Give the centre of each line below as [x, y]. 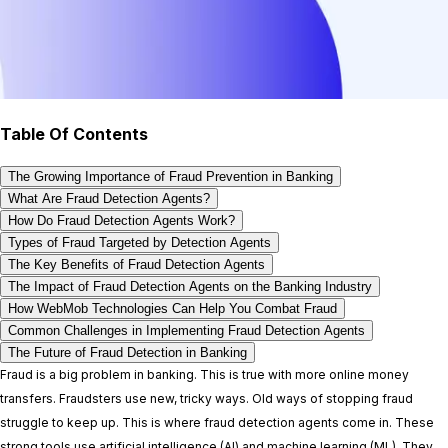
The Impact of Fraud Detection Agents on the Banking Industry [190, 287]
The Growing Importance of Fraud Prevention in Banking [170, 177]
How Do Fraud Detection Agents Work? [121, 221]
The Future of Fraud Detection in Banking [127, 353]
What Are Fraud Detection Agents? [109, 199]
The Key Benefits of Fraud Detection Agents [136, 265]
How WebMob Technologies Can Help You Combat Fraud [172, 309]
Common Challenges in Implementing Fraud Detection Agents [186, 331]
